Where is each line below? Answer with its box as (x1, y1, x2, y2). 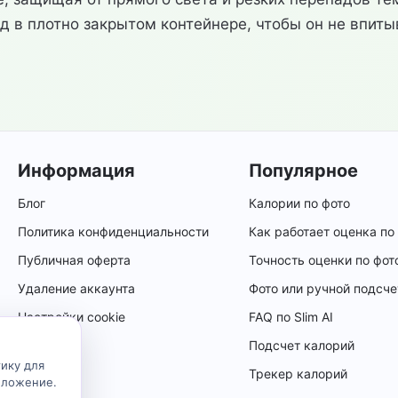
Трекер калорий (249, 366, 347, 381)
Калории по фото (249, 195, 350, 211)
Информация (18, 160, 135, 181)
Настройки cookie (18, 309, 125, 324)
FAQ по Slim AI (249, 309, 333, 324)
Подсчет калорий (249, 338, 354, 353)
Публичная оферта (18, 252, 131, 267)
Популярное (249, 160, 358, 181)
